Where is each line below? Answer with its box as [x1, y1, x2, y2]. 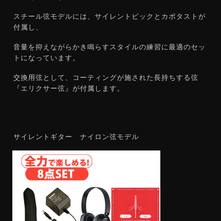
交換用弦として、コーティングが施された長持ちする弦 [13, 74, 198, 81]
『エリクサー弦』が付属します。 [13, 84, 124, 92]
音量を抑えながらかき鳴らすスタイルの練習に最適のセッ [13, 43, 206, 51]
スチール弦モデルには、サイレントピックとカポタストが [13, 12, 206, 20]
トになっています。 [13, 54, 80, 62]
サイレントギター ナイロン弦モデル [13, 133, 139, 141]
